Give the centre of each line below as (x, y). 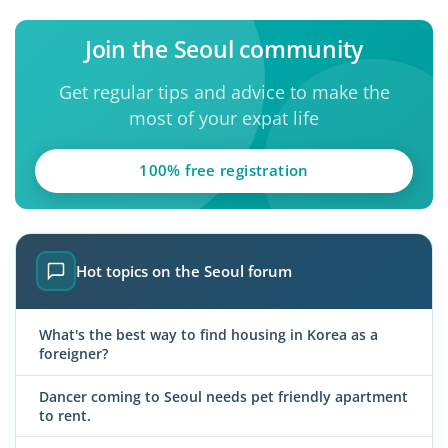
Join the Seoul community (224, 49)
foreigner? (73, 354)
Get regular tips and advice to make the (224, 92)
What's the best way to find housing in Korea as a (208, 335)
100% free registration (224, 170)
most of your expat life (224, 118)
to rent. (65, 415)
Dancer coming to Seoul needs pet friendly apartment (223, 396)
